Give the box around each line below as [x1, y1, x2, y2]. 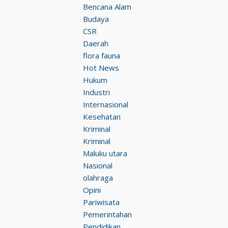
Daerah [83, 38, 108, 49]
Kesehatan [83, 111, 121, 122]
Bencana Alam [83, 2, 131, 12]
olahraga [83, 173, 113, 183]
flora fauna [83, 50, 120, 61]
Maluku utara [83, 148, 127, 159]
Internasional [83, 99, 128, 110]
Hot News [83, 63, 119, 73]
